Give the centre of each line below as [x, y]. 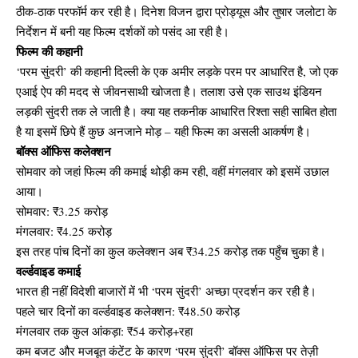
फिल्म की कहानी [49, 52]
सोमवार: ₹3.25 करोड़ [62, 211]
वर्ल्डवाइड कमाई [48, 271]
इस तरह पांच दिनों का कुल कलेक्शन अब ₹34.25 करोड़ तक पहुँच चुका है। [171, 251]
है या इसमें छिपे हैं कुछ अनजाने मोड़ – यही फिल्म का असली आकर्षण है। [163, 131]
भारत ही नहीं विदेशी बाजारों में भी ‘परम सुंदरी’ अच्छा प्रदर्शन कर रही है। [166, 291]
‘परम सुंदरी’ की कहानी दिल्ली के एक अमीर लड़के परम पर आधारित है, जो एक [177, 72]
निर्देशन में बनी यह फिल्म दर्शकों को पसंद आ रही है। [123, 32]
